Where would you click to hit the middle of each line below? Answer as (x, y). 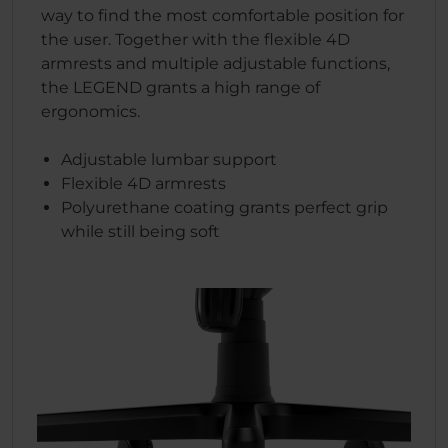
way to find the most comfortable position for (222, 15)
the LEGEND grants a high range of (180, 87)
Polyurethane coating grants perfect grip (224, 207)
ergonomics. (90, 111)
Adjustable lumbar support (169, 159)
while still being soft (140, 231)
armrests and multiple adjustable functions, (215, 63)
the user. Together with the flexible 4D (195, 39)
